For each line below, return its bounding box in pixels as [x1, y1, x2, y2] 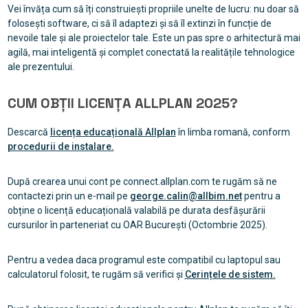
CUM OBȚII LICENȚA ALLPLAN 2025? [7, 94, 238, 113]
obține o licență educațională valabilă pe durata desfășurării [7, 205, 265, 217]
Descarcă [7, 126, 50, 138]
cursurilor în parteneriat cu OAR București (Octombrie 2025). [7, 219, 267, 231]
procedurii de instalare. [7, 141, 114, 153]
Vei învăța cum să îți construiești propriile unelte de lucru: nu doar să [7, 3, 299, 15]
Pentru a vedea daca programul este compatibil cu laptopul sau [7, 254, 280, 266]
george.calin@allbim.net [129, 190, 242, 202]
